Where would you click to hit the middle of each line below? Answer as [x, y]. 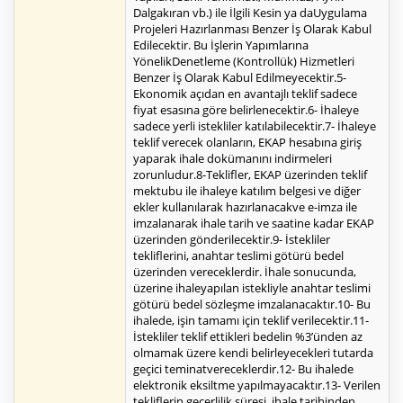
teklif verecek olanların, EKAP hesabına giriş [247, 143]
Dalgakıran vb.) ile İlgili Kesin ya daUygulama [250, 13]
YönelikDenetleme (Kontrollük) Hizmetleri [244, 62]
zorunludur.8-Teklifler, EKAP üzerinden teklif [250, 175]
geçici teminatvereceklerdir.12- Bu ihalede [243, 369]
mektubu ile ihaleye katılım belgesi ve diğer [247, 191]
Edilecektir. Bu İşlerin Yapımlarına [221, 45]
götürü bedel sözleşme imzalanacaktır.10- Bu [252, 304]
